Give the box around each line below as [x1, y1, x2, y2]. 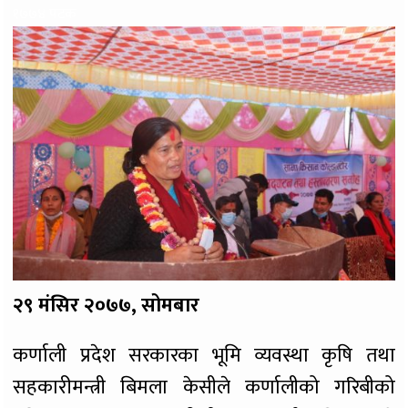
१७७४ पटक [13, 2, 77, 27]
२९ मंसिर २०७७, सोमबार [13, 289, 200, 323]
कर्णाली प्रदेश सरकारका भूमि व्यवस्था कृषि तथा [13, 339, 395, 373]
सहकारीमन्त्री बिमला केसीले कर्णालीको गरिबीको [13, 371, 395, 405]
